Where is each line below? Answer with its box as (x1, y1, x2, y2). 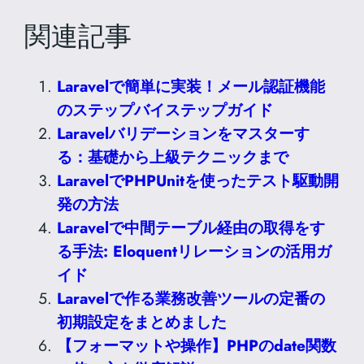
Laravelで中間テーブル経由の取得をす (57, 216, 326, 239)
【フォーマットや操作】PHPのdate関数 (57, 334, 337, 357)
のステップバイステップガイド (57, 98, 274, 121)
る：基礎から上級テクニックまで (57, 145, 289, 168)
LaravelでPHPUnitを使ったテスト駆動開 (57, 169, 340, 192)
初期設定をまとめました (57, 310, 227, 333)
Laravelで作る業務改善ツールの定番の (57, 287, 326, 310)
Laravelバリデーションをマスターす (57, 122, 310, 145)
